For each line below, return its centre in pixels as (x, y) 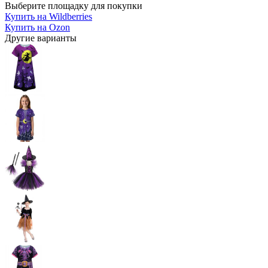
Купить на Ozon (37, 27)
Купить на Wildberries (48, 16)
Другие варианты (41, 38)
